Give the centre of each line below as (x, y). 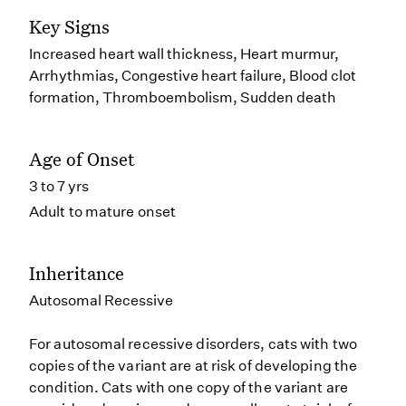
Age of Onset (82, 159)
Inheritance (77, 273)
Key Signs (69, 26)
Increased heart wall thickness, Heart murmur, (184, 54)
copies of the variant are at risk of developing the (193, 366)
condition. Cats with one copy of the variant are (188, 387)
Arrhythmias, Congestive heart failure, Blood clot (193, 76)
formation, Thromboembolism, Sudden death (183, 97)
